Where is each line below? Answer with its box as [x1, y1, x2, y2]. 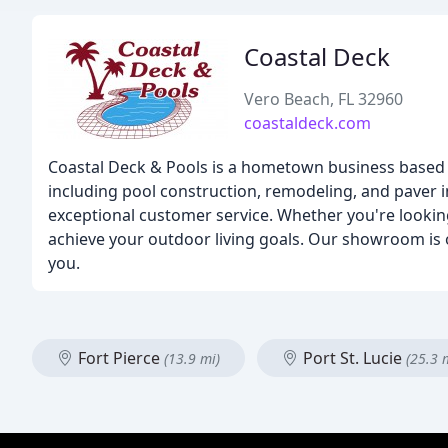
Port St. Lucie [299, 347, 406, 369]
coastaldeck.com [244, 112, 371, 134]
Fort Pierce [74, 347, 164, 369]
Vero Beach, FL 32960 [244, 88, 403, 110]
